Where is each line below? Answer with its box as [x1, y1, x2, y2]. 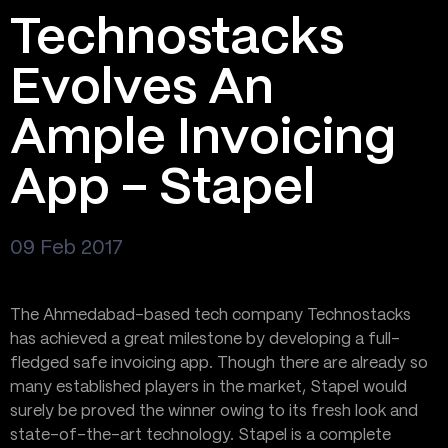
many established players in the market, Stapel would [10, 380, 407, 395]
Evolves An [10, 65, 274, 113]
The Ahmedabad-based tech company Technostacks [10, 308, 411, 323]
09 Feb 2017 [10, 239, 123, 258]
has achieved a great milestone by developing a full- [10, 332, 400, 347]
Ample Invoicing [10, 115, 396, 163]
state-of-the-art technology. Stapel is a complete [10, 428, 391, 443]
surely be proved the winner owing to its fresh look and [10, 404, 418, 419]
